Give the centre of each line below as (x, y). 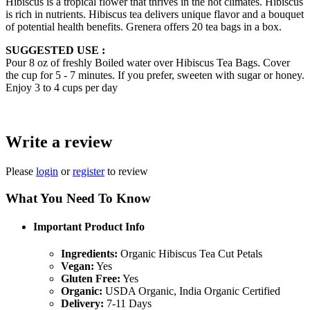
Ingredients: (89, 254)
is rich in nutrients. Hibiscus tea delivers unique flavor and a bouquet (155, 15)
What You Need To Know (78, 198)
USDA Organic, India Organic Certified (191, 291)
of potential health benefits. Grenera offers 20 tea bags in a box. (145, 27)
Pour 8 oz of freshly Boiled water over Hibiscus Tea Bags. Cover (148, 63)
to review (126, 171)
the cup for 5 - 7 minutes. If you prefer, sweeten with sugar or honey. (155, 75)
